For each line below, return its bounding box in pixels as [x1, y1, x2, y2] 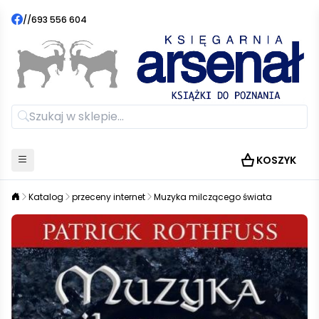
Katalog [28, 190, 63, 203]
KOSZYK [256, 152, 296, 167]
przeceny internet [72, 190, 145, 203]
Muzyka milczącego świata [154, 190, 272, 203]
